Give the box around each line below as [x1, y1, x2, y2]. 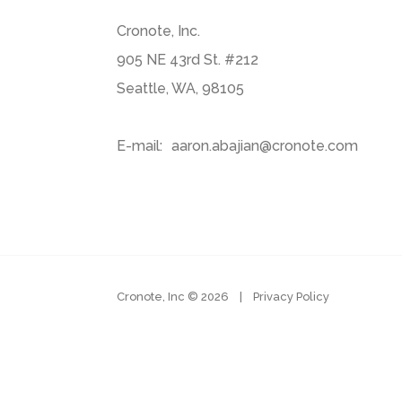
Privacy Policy [253, 290, 329, 303]
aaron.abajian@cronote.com [171, 137, 358, 154]
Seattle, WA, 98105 [117, 80, 244, 97]
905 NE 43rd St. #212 [117, 51, 258, 68]
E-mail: [117, 137, 162, 154]
